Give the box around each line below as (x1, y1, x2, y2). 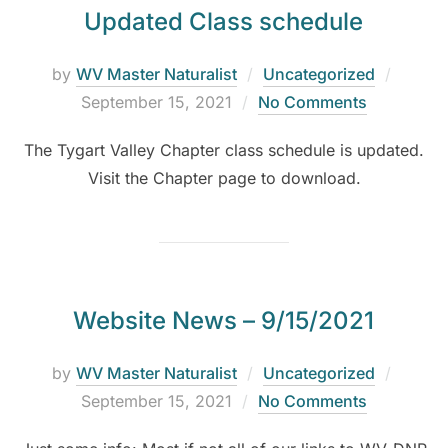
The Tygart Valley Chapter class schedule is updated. (24, 140, 424, 161)
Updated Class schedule (83, 7, 363, 37)
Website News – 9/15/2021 (72, 306, 374, 336)
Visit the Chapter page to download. (87, 168, 361, 189)
